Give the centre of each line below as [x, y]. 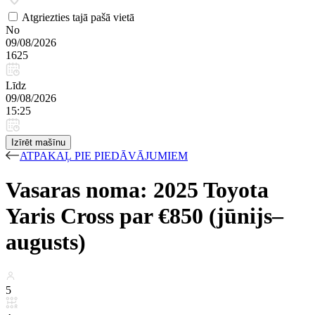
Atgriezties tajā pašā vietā [78, 17]
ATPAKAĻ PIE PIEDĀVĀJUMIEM [104, 156]
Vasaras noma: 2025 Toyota [137, 190]
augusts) [46, 242]
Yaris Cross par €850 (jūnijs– [144, 216]
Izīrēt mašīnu [38, 142]
